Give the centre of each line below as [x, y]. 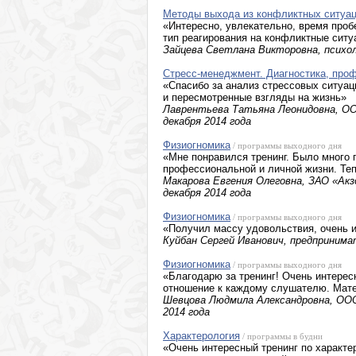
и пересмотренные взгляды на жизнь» [255, 97]
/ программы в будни [281, 336]
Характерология [201, 336]
